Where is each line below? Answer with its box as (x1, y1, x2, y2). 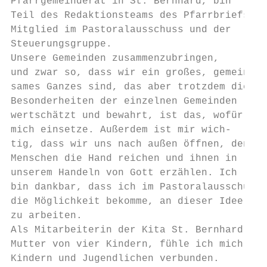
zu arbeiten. (11, 210, 82, 221)
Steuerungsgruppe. (11, 39, 112, 49)
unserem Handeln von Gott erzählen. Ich (11, 167, 237, 178)
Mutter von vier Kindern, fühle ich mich (11, 239, 243, 250)
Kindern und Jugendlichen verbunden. (11, 253, 219, 264)
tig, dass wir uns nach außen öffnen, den (11, 139, 249, 150)
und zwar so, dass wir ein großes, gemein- (11, 67, 255, 78)
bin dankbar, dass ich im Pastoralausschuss (11, 182, 261, 193)
